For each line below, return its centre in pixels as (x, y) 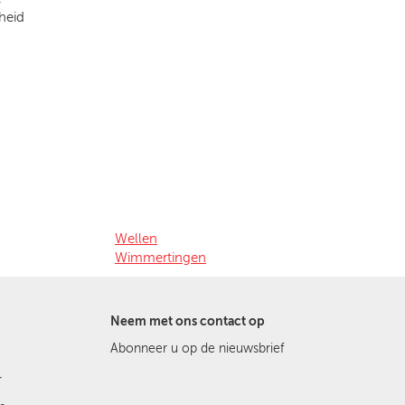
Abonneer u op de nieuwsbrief (198, 348)
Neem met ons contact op (188, 321)
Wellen (136, 238)
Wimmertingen (160, 257)
